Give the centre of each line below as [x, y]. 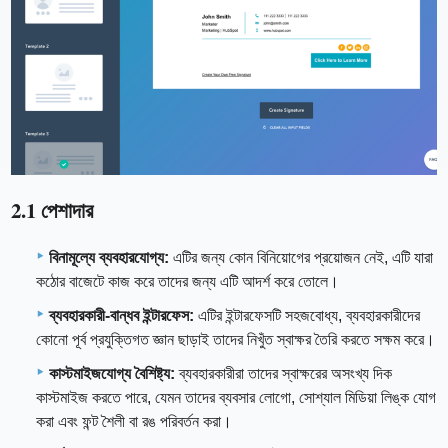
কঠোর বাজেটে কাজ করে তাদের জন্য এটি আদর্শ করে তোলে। [187, 282]
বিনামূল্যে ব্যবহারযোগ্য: [109, 258]
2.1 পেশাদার [52, 209]
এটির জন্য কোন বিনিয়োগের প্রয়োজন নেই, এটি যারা [301, 258]
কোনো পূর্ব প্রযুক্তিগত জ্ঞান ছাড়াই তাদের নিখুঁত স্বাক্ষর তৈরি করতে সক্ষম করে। [235, 340]
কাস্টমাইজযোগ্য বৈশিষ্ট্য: [112, 374]
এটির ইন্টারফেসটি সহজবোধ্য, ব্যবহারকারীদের [307, 316]
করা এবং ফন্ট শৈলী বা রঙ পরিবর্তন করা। [134, 422]
